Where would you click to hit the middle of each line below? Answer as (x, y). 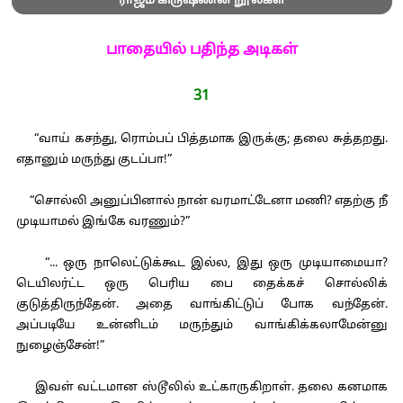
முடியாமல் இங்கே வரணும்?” (103, 222)
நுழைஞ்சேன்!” (60, 346)
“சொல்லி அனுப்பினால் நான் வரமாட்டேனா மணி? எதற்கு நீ (201, 201)
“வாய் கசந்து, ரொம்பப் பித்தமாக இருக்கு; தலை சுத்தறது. (201, 139)
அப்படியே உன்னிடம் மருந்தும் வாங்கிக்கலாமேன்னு (201, 326)
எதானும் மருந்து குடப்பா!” (94, 160)
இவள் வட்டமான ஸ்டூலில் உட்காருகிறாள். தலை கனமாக (201, 388)
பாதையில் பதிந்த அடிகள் (201, 50)
